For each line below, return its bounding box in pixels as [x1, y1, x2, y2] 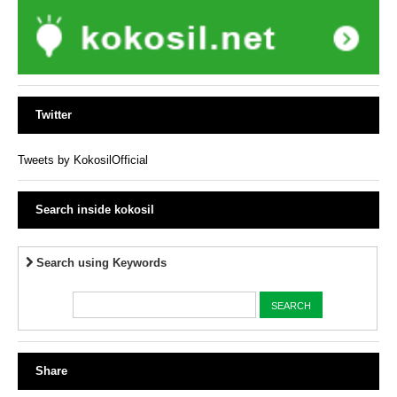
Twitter [35, 108, 72, 122]
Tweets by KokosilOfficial [18, 153, 148, 167]
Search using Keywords [33, 256, 167, 270]
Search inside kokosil [35, 203, 154, 217]
